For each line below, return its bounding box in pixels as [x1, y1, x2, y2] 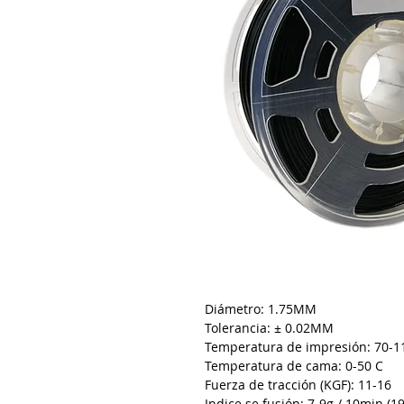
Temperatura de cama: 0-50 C [205, 357, 383, 375]
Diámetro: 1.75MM [205, 300, 317, 318]
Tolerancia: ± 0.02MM [205, 319, 334, 337]
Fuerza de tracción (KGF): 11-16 [205, 376, 391, 394]
